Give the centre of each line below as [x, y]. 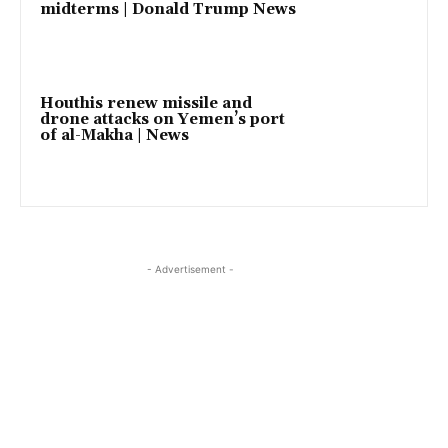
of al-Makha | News [114, 135]
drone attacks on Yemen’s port [162, 119]
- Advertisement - [190, 269]
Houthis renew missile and [146, 103]
